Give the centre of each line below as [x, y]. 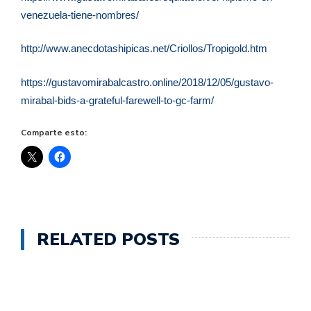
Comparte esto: [54, 133]
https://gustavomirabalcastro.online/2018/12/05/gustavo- [147, 82]
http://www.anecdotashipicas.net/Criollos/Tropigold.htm [145, 49]
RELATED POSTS [108, 240]
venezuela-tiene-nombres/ [81, 15]
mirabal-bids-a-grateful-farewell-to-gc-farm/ [117, 100]
